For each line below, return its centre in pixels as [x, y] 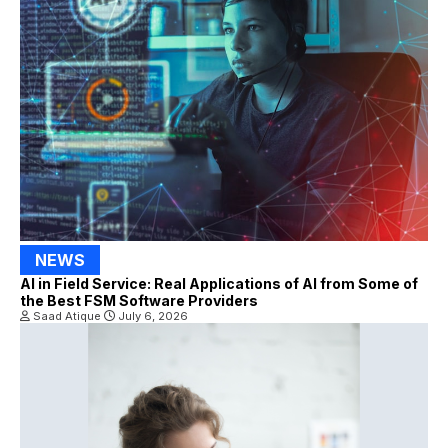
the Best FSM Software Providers [139, 300]
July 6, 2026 [151, 315]
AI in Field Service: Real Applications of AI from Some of [219, 283]
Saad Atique [68, 315]
